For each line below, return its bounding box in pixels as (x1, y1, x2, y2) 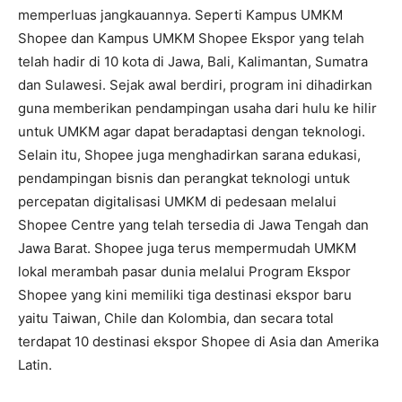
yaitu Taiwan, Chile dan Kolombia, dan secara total (18, 310, 334, 327)
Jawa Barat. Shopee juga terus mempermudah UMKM (18, 240, 356, 257)
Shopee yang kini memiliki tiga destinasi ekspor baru (18, 286, 352, 303)
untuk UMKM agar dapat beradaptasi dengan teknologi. (18, 123, 365, 140)
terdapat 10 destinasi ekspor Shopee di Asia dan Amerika (18, 333, 379, 350)
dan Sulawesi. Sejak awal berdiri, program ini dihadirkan (18, 76, 372, 93)
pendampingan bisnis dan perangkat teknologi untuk (18, 170, 350, 187)
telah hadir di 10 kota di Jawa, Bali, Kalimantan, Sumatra (18, 53, 368, 70)
